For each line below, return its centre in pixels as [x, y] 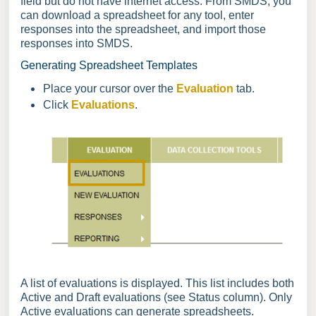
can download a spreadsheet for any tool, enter [137, 15]
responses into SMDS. [77, 43]
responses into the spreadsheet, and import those [143, 29]
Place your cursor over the [110, 89]
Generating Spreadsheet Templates [109, 65]
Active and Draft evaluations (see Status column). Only [156, 297]
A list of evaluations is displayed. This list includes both [157, 283]
